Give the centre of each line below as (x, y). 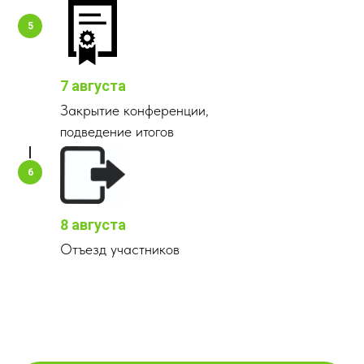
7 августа (93, 86)
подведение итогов (117, 132)
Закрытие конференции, (134, 110)
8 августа (93, 225)
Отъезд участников (120, 249)
